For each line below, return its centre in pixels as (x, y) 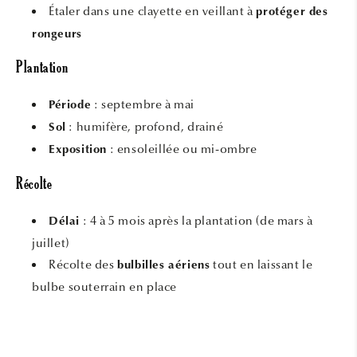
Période (70, 106)
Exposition (78, 151)
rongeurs (57, 34)
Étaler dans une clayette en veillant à (151, 11)
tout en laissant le (263, 265)
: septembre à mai (144, 105)
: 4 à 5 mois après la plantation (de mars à (198, 221)
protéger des (292, 12)
